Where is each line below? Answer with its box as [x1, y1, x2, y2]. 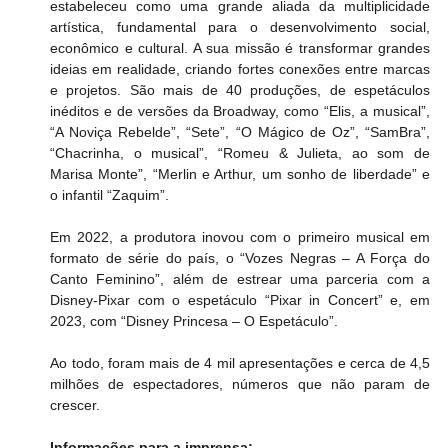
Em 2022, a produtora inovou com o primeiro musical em [50, 229, 430, 246]
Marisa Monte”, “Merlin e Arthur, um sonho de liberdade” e [50, 166, 430, 183]
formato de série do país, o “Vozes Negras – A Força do [50, 250, 430, 267]
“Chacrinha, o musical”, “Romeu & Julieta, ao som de [50, 145, 430, 162]
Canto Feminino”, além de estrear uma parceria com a [50, 271, 430, 288]
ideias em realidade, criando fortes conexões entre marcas [50, 61, 430, 78]
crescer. [50, 397, 101, 414]
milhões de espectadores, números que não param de [50, 376, 430, 393]
